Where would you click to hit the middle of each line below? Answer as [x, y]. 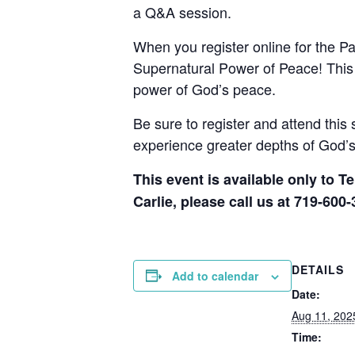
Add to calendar [215, 275]
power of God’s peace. [204, 88]
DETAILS [318, 269]
